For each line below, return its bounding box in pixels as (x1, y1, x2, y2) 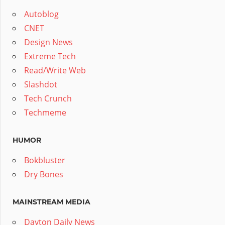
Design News (24, 37, 73, 48)
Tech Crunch (24, 93, 72, 104)
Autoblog (24, 9, 59, 20)
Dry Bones (24, 169, 63, 180)
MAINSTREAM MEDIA (13, 197, 90, 207)
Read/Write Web (24, 65, 86, 76)
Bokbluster (24, 155, 65, 166)
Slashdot (24, 79, 57, 90)
